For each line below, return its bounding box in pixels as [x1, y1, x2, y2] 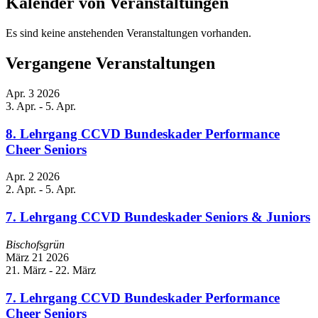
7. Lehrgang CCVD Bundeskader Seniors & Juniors [6, 209, 310, 225]
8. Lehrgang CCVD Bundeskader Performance [6, 126, 280, 141]
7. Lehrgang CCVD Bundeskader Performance [6, 290, 280, 305]
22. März [55, 263, 96, 276]
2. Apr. [6, 183, 36, 196]
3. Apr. [6, 100, 36, 113]
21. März [6, 263, 46, 276]
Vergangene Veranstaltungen [6, 54, 215, 73]
